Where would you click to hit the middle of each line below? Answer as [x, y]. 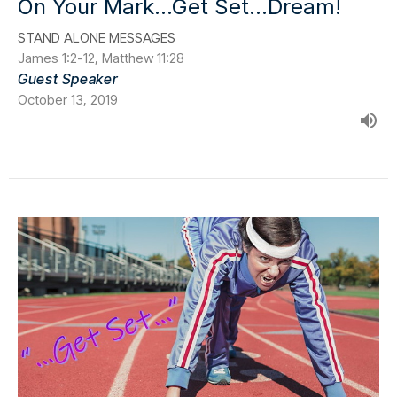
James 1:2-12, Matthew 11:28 [101, 58]
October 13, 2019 [68, 99]
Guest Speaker [68, 78]
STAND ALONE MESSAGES [97, 37]
